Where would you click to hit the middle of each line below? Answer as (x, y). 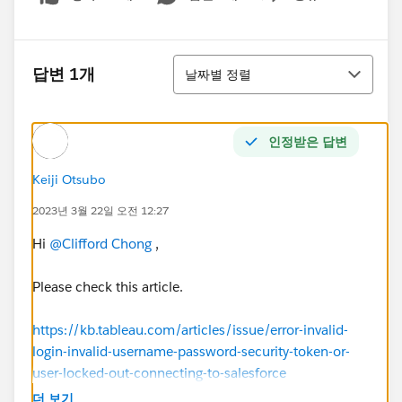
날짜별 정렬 (218, 74)
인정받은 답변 (308, 141)
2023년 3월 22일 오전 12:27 (100, 210)
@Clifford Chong (100, 243)
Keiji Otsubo (69, 179)
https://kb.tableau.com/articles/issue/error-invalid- (190, 329)
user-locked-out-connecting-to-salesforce (159, 372)
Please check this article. (108, 286)
